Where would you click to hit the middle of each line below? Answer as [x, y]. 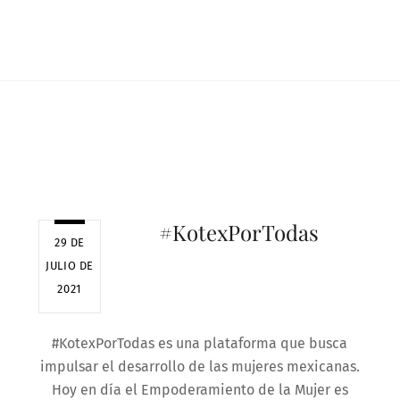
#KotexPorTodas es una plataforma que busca [200, 344]
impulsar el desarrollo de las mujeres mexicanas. [200, 367]
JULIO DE [70, 266]
